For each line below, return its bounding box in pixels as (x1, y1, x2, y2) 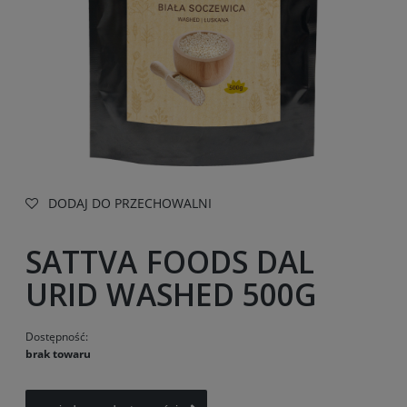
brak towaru (25, 345, 91, 362)
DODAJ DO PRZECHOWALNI (48, 194, 212, 212)
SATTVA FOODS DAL (25, 240, 315, 283)
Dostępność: (25, 328, 88, 344)
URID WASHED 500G (25, 273, 318, 315)
